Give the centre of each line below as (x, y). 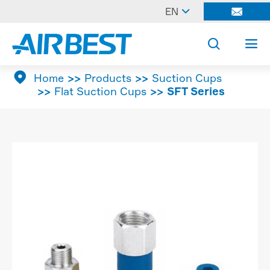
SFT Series (196, 91)
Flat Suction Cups (100, 91)
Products (108, 78)
